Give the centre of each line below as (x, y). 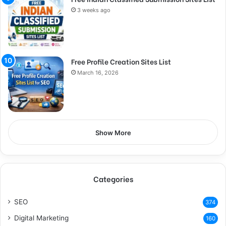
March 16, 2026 (98, 72)
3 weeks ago (94, 10)
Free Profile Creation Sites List (121, 61)
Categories (113, 178)
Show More (113, 132)
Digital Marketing (41, 218)
